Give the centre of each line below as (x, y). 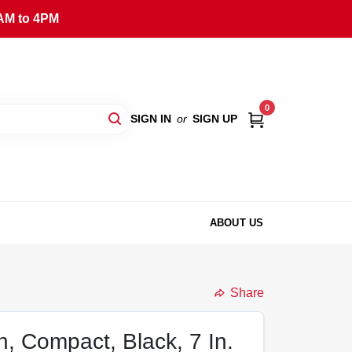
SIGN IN (150, 119)
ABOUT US (236, 222)
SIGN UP (214, 119)
